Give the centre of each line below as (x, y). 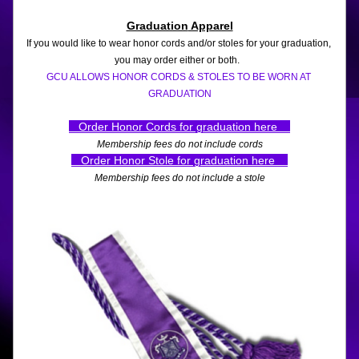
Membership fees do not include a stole (179, 178)
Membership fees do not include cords (179, 144)
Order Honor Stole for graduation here (178, 160)
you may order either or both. (179, 60)
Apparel (210, 26)
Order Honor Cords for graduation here (179, 127)
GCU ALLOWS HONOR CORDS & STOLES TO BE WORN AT (178, 77)
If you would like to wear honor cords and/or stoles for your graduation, (179, 43)
